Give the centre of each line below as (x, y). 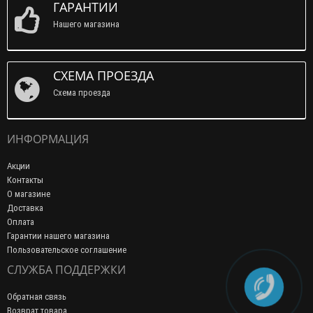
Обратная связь (37, 296)
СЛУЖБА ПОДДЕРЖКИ (66, 269)
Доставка (25, 208)
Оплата (21, 221)
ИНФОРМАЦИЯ (48, 139)
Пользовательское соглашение (67, 249)
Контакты (25, 180)
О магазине (29, 194)
